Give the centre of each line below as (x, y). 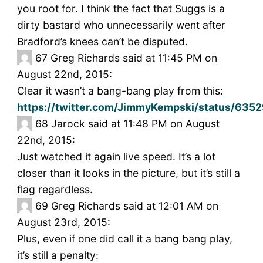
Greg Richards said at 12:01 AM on (134, 206)
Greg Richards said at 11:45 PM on (134, 58)
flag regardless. (55, 190)
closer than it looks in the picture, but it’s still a (128, 173)
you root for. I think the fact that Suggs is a (121, 9)
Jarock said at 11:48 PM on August (135, 124)
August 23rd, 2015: (63, 222)
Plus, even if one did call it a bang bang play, (124, 239)
